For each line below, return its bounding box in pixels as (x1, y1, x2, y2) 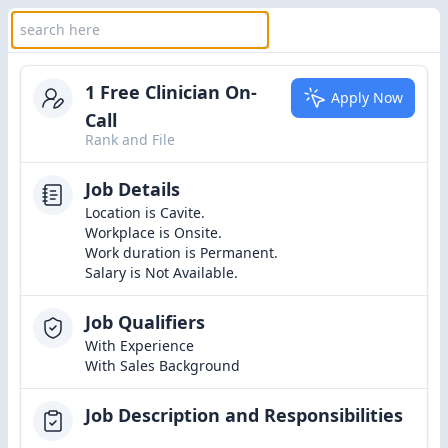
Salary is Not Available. (85, 263, 238, 282)
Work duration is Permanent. (85, 243, 278, 262)
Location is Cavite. (85, 203, 205, 222)
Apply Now (331, 88, 403, 107)
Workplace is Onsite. (85, 223, 222, 242)
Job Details (85, 177, 180, 201)
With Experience (85, 336, 194, 355)
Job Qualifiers (85, 310, 205, 334)
